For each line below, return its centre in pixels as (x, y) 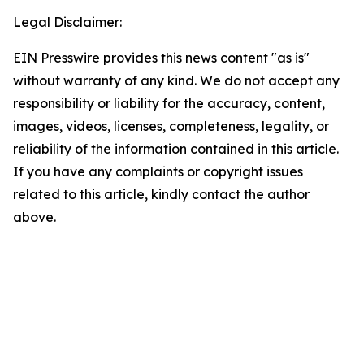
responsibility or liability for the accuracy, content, (169, 104)
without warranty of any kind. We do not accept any (176, 81)
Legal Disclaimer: (67, 22)
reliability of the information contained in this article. (176, 149)
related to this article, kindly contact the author (161, 195)
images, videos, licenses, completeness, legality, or (171, 126)
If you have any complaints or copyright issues (158, 172)
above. (35, 217)
